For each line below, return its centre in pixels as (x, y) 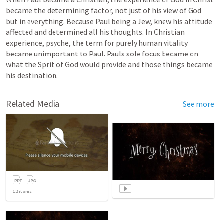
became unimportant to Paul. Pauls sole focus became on (102, 54)
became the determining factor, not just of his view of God (104, 10)
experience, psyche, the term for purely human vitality (97, 43)
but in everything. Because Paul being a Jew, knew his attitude (109, 21)
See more (198, 104)
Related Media (33, 103)
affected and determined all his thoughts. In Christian (95, 32)
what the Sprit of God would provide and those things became (109, 64)
